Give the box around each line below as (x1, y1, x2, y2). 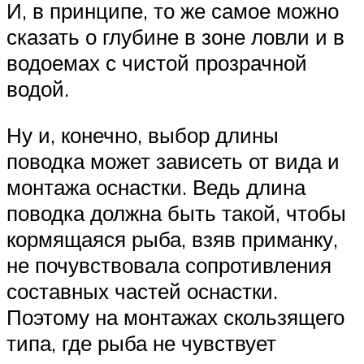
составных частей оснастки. (6, 278, 278, 305)
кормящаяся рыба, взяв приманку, (6, 226, 338, 253)
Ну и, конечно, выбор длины (6, 122, 279, 149)
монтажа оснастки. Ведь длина (6, 174, 305, 201)
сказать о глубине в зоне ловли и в (6, 23, 344, 50)
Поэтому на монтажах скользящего (6, 304, 344, 331)
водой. (6, 75, 69, 102)
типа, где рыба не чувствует (6, 330, 276, 357)
